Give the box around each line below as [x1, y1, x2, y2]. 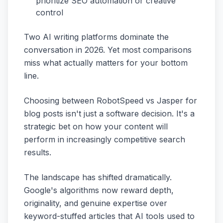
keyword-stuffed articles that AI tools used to [24, 211, 195, 221]
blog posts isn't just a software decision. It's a [24, 109, 195, 118]
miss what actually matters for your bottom [24, 58, 188, 68]
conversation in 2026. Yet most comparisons [24, 45, 192, 55]
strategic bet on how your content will [24, 121, 168, 131]
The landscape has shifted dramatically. [24, 172, 172, 182]
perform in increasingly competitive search [24, 134, 185, 144]
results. [24, 147, 51, 157]
